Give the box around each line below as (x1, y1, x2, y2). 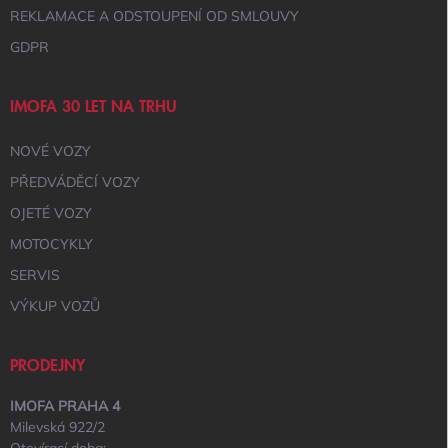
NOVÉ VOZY (10, 142, 91, 160)
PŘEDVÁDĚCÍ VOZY (10, 173, 140, 191)
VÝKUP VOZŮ (10, 297, 100, 315)
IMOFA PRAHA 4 (10, 397, 120, 415)
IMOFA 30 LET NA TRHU (10, 98, 177, 116)
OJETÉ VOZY (10, 204, 92, 222)
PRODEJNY (10, 357, 85, 375)
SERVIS (10, 266, 60, 284)
